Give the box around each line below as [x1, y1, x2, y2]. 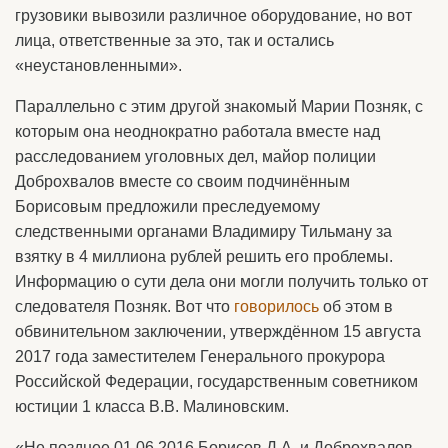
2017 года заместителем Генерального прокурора [15, 348, 385, 366]
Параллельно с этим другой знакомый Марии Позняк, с [15, 98, 423, 116]
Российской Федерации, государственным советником [15, 373, 418, 391]
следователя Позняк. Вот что [15, 298, 234, 316]
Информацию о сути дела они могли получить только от [15, 273, 428, 291]
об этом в [319, 298, 393, 316]
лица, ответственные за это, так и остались [15, 32, 334, 50]
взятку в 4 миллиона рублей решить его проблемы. [15, 248, 393, 266]
